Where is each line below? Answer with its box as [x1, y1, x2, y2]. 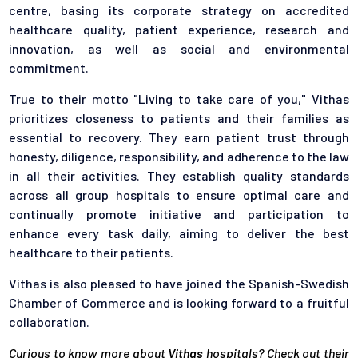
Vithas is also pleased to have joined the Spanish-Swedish [9, 276, 349, 292]
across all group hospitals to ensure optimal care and [9, 187, 349, 203]
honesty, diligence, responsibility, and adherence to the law [9, 149, 349, 165]
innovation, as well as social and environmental [9, 41, 349, 57]
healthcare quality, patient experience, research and [9, 22, 349, 38]
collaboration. [9, 314, 90, 330]
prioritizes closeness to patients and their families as [9, 110, 349, 126]
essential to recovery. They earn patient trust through [9, 129, 349, 145]
